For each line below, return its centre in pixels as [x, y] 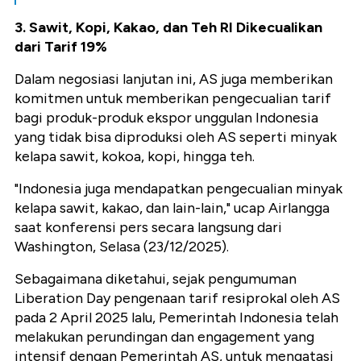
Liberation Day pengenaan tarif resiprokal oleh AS [177, 299]
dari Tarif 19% [61, 47]
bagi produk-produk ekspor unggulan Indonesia [166, 118]
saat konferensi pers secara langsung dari [148, 228]
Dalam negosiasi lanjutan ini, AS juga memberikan [174, 79]
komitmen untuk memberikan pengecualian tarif [173, 99]
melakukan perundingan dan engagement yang [164, 337]
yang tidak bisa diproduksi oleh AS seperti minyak [176, 137]
